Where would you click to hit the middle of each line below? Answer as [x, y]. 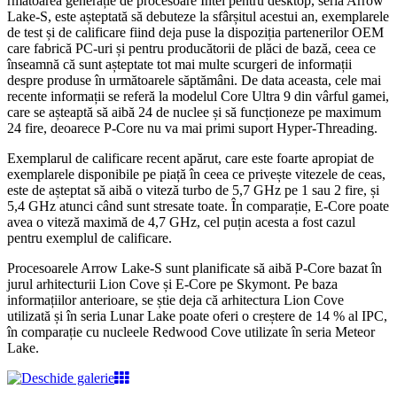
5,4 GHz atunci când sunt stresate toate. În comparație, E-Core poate [198, 206]
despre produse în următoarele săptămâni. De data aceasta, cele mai [194, 81]
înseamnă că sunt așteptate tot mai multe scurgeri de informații [179, 65]
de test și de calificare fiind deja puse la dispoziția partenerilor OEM [195, 33]
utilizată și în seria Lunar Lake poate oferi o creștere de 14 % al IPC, [197, 316]
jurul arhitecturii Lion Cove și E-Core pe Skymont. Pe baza [172, 284]
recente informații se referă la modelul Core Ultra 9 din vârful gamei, [198, 97]
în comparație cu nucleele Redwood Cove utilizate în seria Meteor [191, 332]
